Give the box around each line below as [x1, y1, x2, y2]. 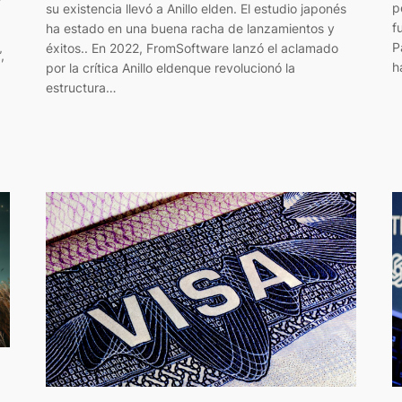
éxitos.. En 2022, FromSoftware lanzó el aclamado [45, 39, 338, 56]
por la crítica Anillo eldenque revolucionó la [45, 59, 295, 75]
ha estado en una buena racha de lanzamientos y [45, 20, 335, 36]
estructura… [45, 79, 117, 95]
